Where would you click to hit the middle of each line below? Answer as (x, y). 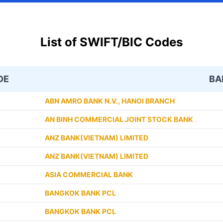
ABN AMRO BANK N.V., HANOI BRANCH (110, 101)
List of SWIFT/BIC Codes (111, 42)
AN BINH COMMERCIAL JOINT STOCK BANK (119, 119)
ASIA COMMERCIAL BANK (89, 174)
